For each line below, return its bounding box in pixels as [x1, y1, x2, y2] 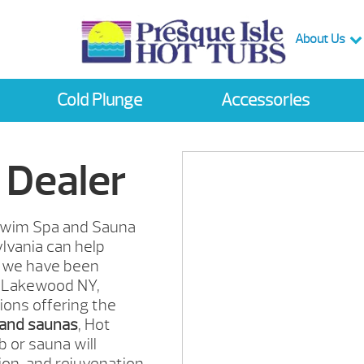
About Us [295, 31, 346, 48]
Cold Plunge [56, 89, 142, 112]
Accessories [220, 89, 310, 112]
